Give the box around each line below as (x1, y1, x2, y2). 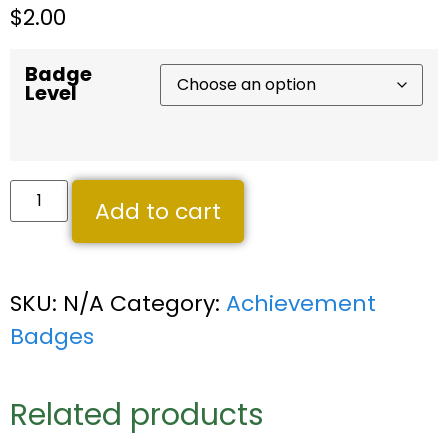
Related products (10, 394, 264, 437)
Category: (110, 288, 226, 320)
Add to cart (95, 196, 222, 228)
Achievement (226, 288, 376, 320)
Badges (10, 321, 94, 353)
